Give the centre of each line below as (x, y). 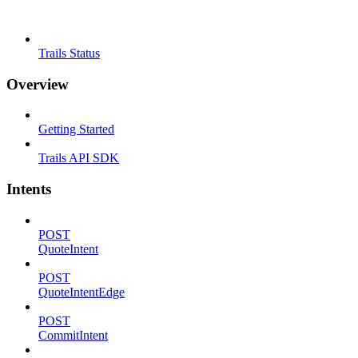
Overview (38, 84)
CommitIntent (73, 335)
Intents (29, 189)
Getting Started (76, 129)
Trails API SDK (79, 158)
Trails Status (69, 53)
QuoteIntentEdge (82, 292)
